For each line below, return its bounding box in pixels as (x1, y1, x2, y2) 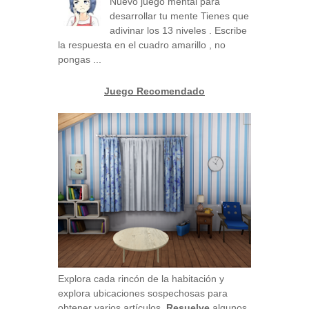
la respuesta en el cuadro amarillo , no (58, 39, 226, 50)
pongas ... (58, 53, 101, 65)
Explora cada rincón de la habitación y (58, 273, 224, 285)
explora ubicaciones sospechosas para (58, 288, 228, 299)
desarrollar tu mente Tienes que (110, 10, 249, 21)
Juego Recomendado (104, 85, 205, 97)
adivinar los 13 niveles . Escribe (110, 24, 247, 36)
